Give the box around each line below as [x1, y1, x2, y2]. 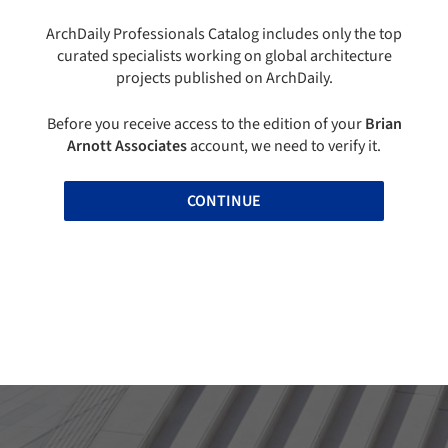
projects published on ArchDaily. [115, 67, 333, 90]
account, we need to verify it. [187, 135, 381, 158]
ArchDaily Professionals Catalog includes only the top [46, 23, 402, 46]
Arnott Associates [67, 135, 187, 158]
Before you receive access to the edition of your [46, 113, 365, 136]
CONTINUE [187, 190, 261, 213]
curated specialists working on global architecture [56, 45, 392, 68]
